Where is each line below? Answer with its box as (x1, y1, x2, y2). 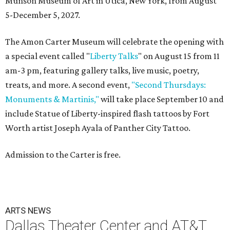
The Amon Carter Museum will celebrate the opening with (5, 36, 224, 47)
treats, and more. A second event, (5, 80, 131, 90)
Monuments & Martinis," (5, 94, 99, 105)
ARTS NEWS (5, 205, 51, 216)
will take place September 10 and (99, 94, 224, 105)
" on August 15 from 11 (138, 51, 220, 62)
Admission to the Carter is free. (5, 149, 121, 160)
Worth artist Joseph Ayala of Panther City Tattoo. (5, 123, 190, 133)
